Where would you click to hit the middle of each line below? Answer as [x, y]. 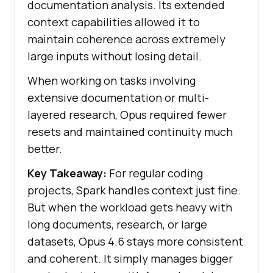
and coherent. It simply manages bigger [130, 259]
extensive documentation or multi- [118, 98]
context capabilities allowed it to [114, 22]
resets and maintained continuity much [130, 132]
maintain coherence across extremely [126, 39]
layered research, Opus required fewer [127, 115]
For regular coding [155, 173]
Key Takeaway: [67, 173]
